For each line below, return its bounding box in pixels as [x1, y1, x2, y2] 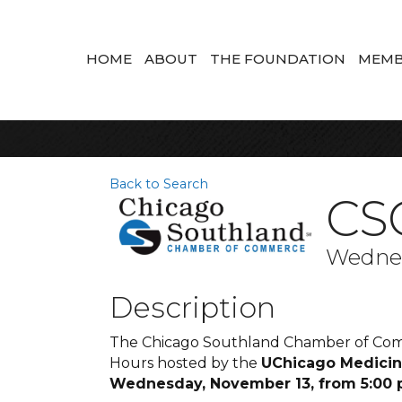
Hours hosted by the [109, 354, 261, 371]
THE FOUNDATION [209, 49, 345, 67]
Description [109, 290, 275, 325]
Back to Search [109, 176, 208, 192]
